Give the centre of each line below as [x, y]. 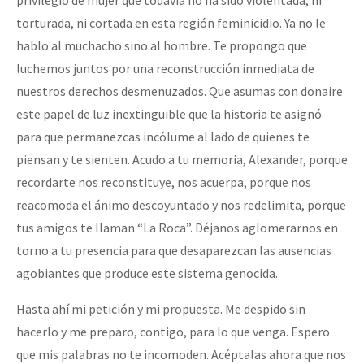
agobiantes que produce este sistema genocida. [147, 273]
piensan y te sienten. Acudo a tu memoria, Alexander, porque [182, 159]
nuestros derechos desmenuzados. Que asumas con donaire [180, 91]
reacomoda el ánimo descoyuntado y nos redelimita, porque [181, 204]
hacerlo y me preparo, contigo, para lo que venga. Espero [173, 331]
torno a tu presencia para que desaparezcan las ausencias [174, 250]
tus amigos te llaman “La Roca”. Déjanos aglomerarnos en [177, 227]
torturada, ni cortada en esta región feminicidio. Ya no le [171, 22]
